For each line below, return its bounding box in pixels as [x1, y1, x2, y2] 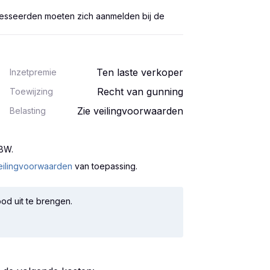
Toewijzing [10, 86, 53, 96]
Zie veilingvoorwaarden [77, 105, 183, 117]
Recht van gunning [97, 86, 183, 98]
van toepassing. [75, 161, 137, 171]
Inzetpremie [10, 67, 57, 77]
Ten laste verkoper [96, 66, 183, 78]
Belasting [10, 105, 46, 116]
